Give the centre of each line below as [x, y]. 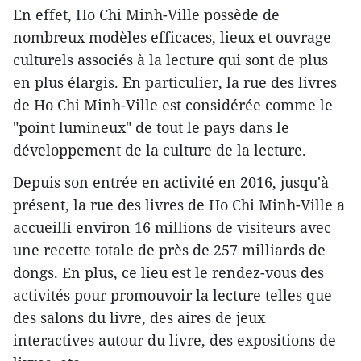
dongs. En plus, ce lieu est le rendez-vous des [168, 272]
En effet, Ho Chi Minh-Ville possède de [146, 15]
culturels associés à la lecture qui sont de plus [170, 60]
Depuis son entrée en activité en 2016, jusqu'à [171, 182]
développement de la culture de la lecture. [160, 150]
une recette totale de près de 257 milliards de [169, 250]
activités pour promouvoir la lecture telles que [172, 295]
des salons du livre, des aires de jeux [139, 317]
